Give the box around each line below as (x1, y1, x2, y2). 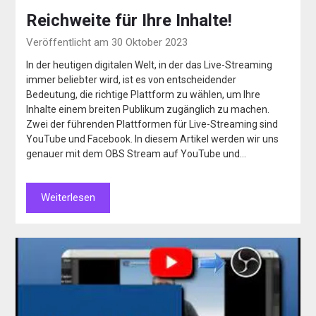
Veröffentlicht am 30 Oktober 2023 (26, 35, 188, 49)
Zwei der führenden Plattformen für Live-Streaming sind (26, 118, 279, 130)
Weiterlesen (41, 190, 96, 204)
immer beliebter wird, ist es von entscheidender (26, 73, 237, 85)
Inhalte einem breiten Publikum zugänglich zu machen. (26, 103, 270, 115)
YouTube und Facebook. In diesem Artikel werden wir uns (26, 133, 279, 145)
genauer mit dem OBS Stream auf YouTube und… (26, 147, 247, 159)
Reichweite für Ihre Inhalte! (26, 10, 233, 30)
